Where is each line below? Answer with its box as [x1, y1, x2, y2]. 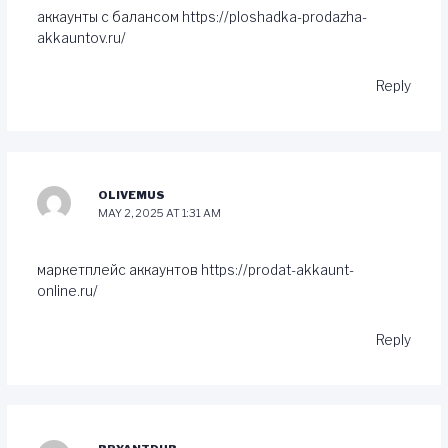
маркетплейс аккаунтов [36, 262, 201, 279]
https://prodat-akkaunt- [200, 262, 354, 279]
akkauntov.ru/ [36, 29, 126, 46]
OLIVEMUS [98, 188, 166, 203]
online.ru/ [36, 283, 98, 300]
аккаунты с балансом [36, 8, 182, 25]
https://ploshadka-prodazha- [181, 8, 367, 25]
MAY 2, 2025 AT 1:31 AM [98, 206, 222, 221]
